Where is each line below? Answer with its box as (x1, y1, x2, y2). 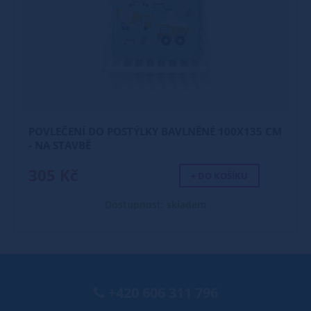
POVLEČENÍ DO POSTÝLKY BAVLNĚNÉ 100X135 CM (28, 124, 282, 138)
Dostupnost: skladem (105, 198, 206, 211)
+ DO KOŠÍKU (190, 169, 248, 182)
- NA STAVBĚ (28, 138, 91, 152)
